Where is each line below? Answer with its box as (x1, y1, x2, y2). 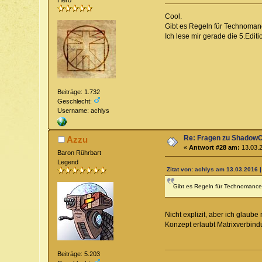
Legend (57, 158, 79, 166)
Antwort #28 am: (189, 143, 240, 151)
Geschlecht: (57, 97, 94, 105)
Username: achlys (57, 106, 110, 114)
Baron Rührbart (57, 149, 102, 156)
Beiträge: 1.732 (57, 88, 101, 95)
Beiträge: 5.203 (57, 250, 101, 258)
